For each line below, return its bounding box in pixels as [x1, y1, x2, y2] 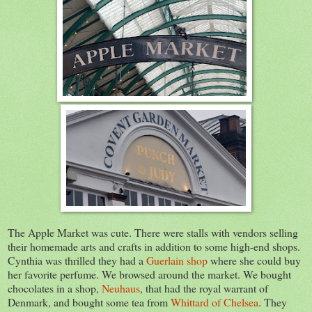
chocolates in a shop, [8, 280, 102, 295]
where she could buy [208, 252, 301, 267]
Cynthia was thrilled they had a [8, 252, 146, 267]
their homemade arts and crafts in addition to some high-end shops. [8, 238, 300, 253]
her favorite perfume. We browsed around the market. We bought [8, 266, 291, 281]
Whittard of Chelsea [171, 294, 258, 309]
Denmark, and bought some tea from [8, 294, 171, 309]
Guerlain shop [146, 252, 208, 267]
